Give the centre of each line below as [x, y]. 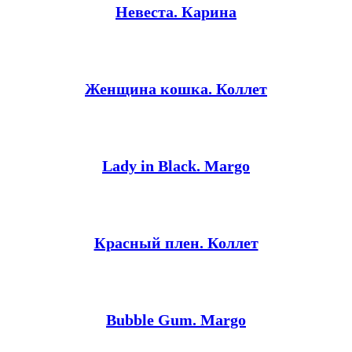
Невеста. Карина [176, 12]
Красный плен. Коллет [176, 243]
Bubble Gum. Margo [176, 320]
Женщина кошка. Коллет [176, 89]
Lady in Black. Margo [176, 166]
